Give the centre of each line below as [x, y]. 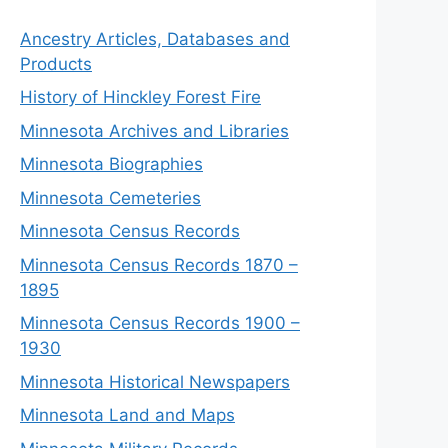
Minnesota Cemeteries [110, 197]
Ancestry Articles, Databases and [155, 38]
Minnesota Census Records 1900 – [160, 323]
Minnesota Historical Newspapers [155, 381]
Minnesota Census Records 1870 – [159, 264]
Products [56, 63]
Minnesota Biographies [111, 164]
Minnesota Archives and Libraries [154, 130]
